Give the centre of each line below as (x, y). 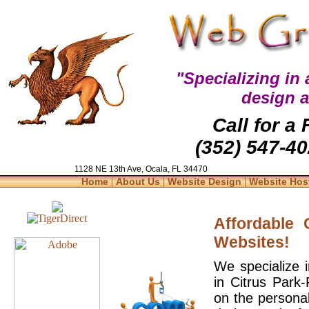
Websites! (252, 242)
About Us (140, 181)
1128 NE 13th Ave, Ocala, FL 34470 (141, 169)
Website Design (206, 181)
